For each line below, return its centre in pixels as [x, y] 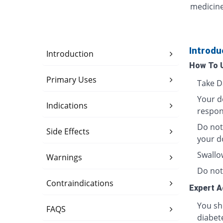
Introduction [70, 54]
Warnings [64, 158]
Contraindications [80, 183]
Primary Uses [72, 80]
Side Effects [68, 132]
